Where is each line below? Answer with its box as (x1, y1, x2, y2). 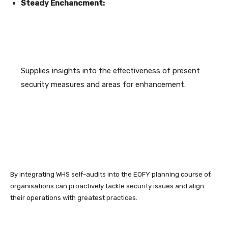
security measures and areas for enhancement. (21, 80, 186, 90)
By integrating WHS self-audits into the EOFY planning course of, (10, 170, 212, 179)
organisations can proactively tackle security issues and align (10, 182, 204, 190)
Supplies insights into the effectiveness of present (21, 66, 200, 76)
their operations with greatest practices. (10, 194, 137, 202)
